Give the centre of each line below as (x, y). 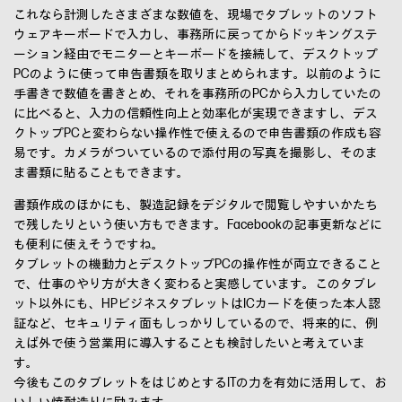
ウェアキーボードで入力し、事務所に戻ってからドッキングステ (196, 35)
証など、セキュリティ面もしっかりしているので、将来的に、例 (196, 324)
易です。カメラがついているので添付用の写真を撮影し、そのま (196, 153)
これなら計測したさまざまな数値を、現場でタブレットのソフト (196, 15)
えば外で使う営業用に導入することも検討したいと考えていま (189, 344)
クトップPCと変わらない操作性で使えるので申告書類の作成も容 (197, 134)
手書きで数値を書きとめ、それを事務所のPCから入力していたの (197, 94)
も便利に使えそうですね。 (89, 245)
